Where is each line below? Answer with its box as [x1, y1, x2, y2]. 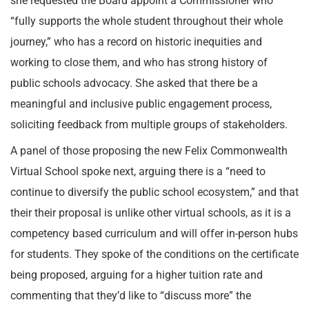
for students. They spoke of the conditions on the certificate [10, 248, 299, 261]
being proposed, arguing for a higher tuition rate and [10, 268, 263, 281]
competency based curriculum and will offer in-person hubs [10, 227, 298, 240]
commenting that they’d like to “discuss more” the [10, 289, 251, 302]
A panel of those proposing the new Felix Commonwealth [10, 144, 288, 157]
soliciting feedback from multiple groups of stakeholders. [10, 118, 288, 131]
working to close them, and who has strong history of [10, 56, 268, 69]
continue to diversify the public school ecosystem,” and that [10, 186, 299, 199]
